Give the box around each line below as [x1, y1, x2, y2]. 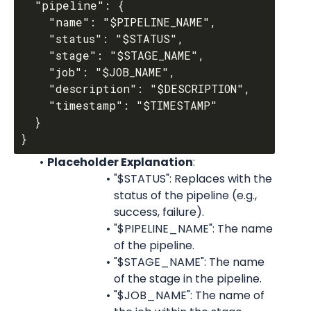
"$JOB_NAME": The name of [113, 287, 264, 303]
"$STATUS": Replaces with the [113, 171, 272, 187]
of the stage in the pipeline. [114, 271, 262, 287]
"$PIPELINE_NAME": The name [113, 221, 273, 237]
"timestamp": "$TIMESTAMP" [21, 98, 49, 112]
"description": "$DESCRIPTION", [21, 81, 49, 96]
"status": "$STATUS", [21, 31, 49, 46]
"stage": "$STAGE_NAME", [21, 48, 49, 62]
